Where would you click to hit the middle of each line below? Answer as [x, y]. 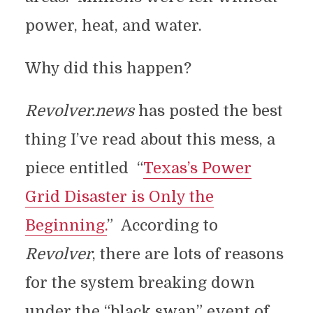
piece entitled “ [84, 168]
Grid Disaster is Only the [119, 197]
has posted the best [208, 111]
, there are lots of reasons [188, 254]
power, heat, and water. [115, 26]
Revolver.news [79, 111]
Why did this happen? [108, 68]
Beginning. [66, 225]
